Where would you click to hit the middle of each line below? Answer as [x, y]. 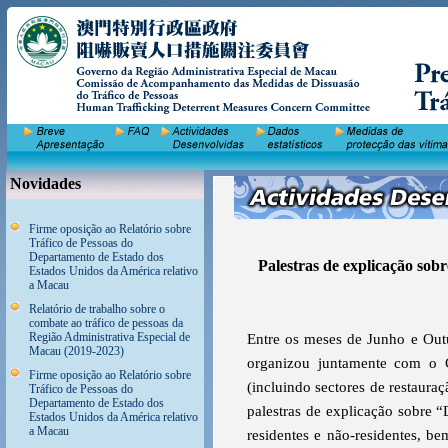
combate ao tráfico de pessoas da [106, 323]
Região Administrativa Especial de [109, 337]
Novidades [43, 183]
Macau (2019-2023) [76, 351]
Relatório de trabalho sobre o [97, 309]
